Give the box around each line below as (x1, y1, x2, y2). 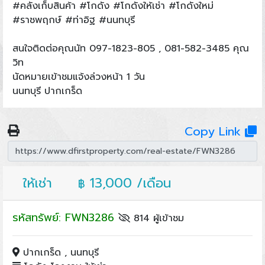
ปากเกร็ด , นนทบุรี (19, 245, 99, 260)
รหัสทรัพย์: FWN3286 (12, 209, 118, 226)
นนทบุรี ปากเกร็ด (12, 83, 82, 98)
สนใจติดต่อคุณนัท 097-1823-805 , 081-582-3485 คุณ (12, 41, 249, 56)
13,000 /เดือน (85, 173, 171, 193)
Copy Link (185, 122, 245, 140)
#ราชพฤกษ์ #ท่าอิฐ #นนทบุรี (12, 12, 135, 27)
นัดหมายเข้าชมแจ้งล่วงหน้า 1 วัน (12, 69, 145, 84)
